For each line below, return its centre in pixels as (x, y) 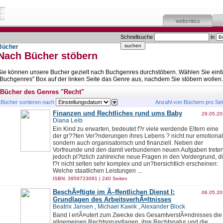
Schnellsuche (137, 37)
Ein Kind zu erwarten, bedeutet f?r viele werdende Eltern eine (136, 129)
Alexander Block (163, 207)
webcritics (188, 21)
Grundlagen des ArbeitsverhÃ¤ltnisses (112, 199)
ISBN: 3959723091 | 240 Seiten (90, 178)
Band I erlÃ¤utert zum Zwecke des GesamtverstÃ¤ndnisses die (137, 215)
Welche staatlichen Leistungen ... (97, 171)
